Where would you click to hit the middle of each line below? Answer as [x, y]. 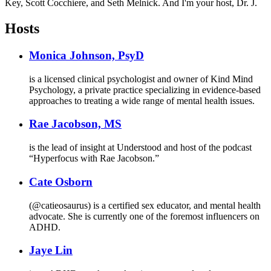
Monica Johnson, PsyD [87, 56]
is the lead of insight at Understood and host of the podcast [140, 148]
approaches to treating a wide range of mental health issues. [142, 100]
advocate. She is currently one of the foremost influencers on [144, 216]
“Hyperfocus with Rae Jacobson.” [94, 158]
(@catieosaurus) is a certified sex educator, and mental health [145, 205]
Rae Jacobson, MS [75, 124]
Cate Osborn [61, 181]
